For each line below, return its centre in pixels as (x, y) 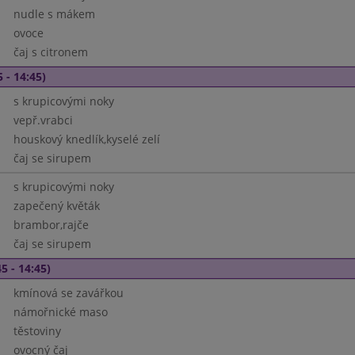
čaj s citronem (50, 52)
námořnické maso (60, 312)
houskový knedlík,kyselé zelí (86, 139)
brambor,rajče (51, 225)
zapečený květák (56, 206)
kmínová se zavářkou (68, 293)
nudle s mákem (54, 14)
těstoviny (37, 331)
